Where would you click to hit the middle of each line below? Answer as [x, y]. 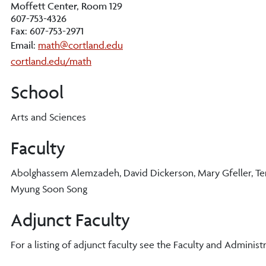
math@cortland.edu [80, 45]
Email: [24, 45]
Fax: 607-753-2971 [47, 31]
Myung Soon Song [49, 189]
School [37, 92]
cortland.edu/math [51, 61]
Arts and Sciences [48, 117]
